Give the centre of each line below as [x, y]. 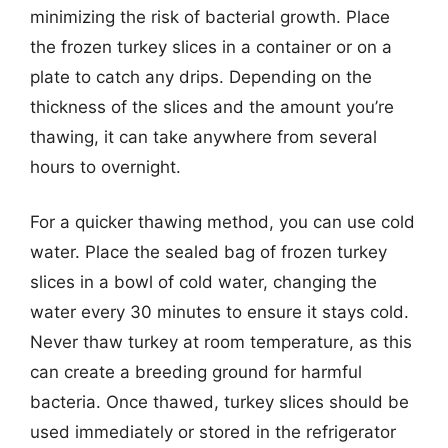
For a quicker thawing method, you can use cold [222, 222]
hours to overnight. [105, 166]
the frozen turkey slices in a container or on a [211, 46]
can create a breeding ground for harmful [196, 372]
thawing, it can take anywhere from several [203, 136]
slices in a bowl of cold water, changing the [203, 282]
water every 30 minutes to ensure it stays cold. [219, 312]
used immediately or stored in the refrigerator [213, 432]
